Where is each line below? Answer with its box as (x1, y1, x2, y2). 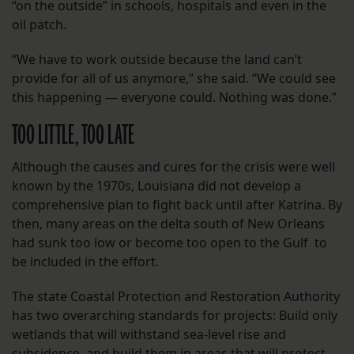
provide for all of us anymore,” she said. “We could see (12, 70, 336, 88)
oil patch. (12, 16, 66, 34)
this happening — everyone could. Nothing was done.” (12, 88, 337, 107)
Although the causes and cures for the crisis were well (12, 158, 335, 176)
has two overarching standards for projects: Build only (12, 307, 337, 325)
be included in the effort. (12, 253, 159, 271)
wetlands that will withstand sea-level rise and (12, 326, 286, 344)
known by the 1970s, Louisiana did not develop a (12, 177, 301, 195)
